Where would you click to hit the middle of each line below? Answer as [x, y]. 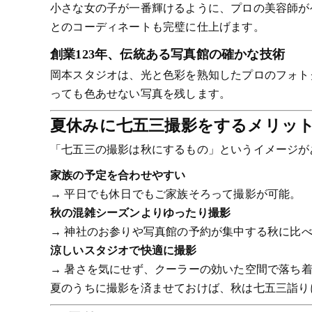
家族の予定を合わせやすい [118, 175]
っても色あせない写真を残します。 [141, 94]
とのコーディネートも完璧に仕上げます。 [157, 27]
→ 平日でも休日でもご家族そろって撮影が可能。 [176, 194]
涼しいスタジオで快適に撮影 [124, 250]
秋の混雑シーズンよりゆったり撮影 [141, 213]
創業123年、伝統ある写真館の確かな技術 [167, 54]
